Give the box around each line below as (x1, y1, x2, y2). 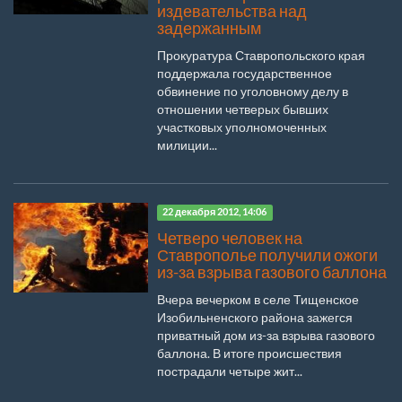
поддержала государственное (157, 65, 332, 81)
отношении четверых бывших (157, 100, 328, 117)
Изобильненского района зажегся (157, 309, 353, 325)
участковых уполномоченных (157, 118, 327, 135)
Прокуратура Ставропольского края (157, 47, 365, 63)
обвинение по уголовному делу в (157, 83, 348, 99)
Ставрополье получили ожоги (157, 245, 378, 265)
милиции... (157, 136, 217, 153)
